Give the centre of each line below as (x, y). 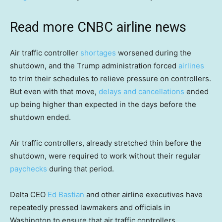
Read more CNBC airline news (98, 27)
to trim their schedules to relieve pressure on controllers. (111, 78)
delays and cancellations (141, 91)
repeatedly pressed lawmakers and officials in (90, 207)
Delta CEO (29, 194)
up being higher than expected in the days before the (103, 104)
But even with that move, (54, 91)
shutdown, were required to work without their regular (105, 156)
